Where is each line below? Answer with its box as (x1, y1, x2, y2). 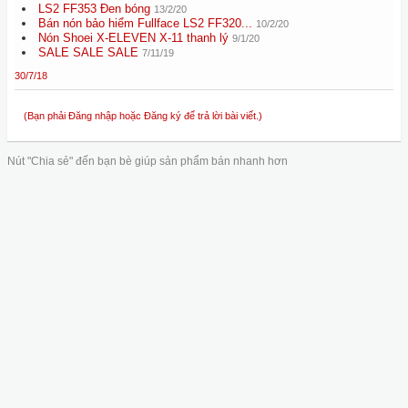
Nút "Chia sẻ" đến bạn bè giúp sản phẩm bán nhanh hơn (7, 155, 288, 168)
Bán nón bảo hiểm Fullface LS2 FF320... (38, 16, 252, 30)
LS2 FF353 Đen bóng (38, 2, 150, 15)
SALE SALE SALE (38, 46, 138, 59)
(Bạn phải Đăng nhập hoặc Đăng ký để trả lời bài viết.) (24, 110, 262, 121)
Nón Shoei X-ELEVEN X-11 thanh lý (38, 31, 229, 45)
